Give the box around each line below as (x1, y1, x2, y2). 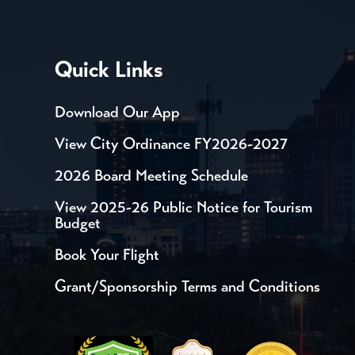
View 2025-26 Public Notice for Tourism (54, 197, 312, 217)
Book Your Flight (54, 244, 159, 265)
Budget (54, 212, 101, 233)
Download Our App (54, 101, 180, 122)
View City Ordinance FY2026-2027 (54, 133, 288, 154)
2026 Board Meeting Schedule (54, 165, 248, 185)
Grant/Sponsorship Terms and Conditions (54, 276, 320, 296)
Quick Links (54, 55, 163, 83)
